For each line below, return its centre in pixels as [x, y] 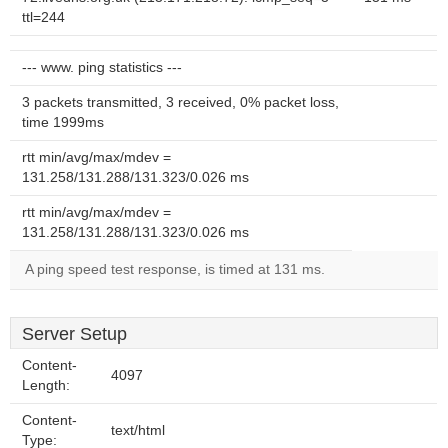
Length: [46, 385]
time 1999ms [63, 122]
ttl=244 [43, 17]
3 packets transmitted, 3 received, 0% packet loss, [180, 102]
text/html [138, 430]
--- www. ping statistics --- [102, 67]
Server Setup [74, 334]
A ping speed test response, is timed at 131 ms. [175, 269]
